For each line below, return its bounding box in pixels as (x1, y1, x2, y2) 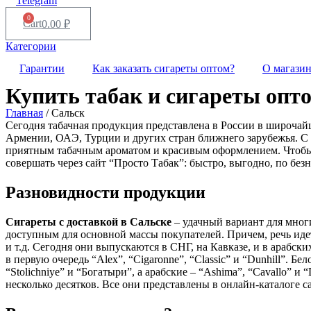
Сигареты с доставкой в (6, 215, 130, 228)
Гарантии (19, 62, 65, 74)
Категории (6, 40, 56, 52)
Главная (6, 107, 43, 119)
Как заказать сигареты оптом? (92, 62, 235, 74)
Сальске (130, 215, 171, 228)
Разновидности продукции (6, 183, 205, 201)
